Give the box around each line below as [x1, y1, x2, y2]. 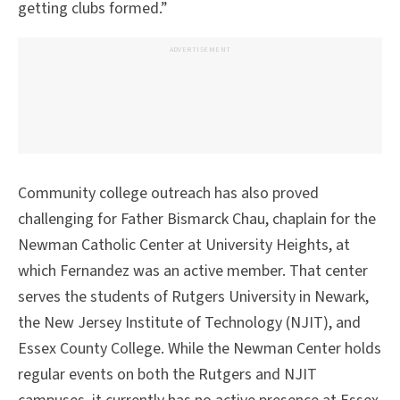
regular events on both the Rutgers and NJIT [18, 363, 317, 387]
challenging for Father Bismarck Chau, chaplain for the [18, 208, 376, 231]
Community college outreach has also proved [18, 182, 319, 205]
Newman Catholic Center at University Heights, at [18, 234, 350, 257]
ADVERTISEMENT [169, 45, 231, 55]
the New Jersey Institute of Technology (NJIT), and [18, 312, 361, 335]
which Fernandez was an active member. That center [18, 260, 368, 283]
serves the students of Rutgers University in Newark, [18, 286, 369, 309]
